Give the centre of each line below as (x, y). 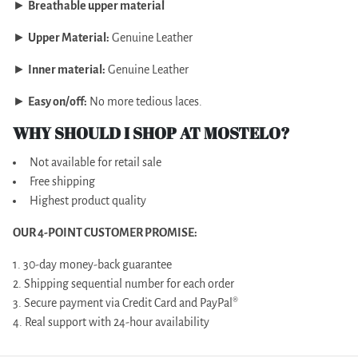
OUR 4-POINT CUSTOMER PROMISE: (105, 233)
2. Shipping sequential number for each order (123, 284)
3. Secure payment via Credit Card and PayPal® (125, 303)
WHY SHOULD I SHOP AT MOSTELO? (151, 133)
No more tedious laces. (145, 102)
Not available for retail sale (95, 163)
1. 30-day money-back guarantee (92, 265)
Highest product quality (88, 201)
